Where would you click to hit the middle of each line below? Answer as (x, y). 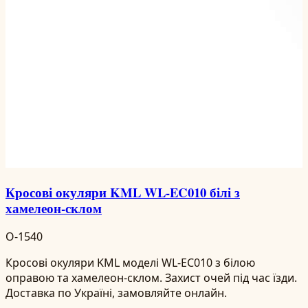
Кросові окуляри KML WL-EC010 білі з (123, 192)
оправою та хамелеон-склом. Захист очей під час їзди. (151, 277)
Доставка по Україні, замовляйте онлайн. (116, 293)
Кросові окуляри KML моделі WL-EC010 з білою (130, 262)
